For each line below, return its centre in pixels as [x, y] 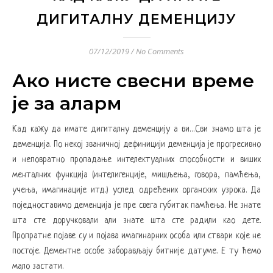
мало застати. [38, 266]
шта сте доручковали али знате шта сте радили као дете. [136, 221]
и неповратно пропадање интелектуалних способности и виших [136, 160]
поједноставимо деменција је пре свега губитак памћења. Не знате [136, 205]
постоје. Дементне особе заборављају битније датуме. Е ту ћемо [136, 251]
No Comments [160, 51]
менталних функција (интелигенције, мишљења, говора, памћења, [136, 175]
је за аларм [67, 103]
